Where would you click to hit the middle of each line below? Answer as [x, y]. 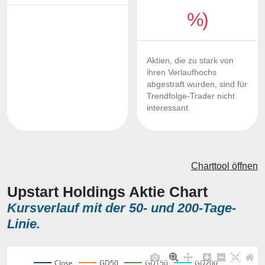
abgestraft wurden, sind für [197, 84]
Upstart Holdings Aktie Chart [107, 192]
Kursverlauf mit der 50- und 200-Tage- [122, 208]
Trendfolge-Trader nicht [191, 96]
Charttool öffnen [224, 166]
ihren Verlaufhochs [182, 72]
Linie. [24, 224]
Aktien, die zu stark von [190, 61]
